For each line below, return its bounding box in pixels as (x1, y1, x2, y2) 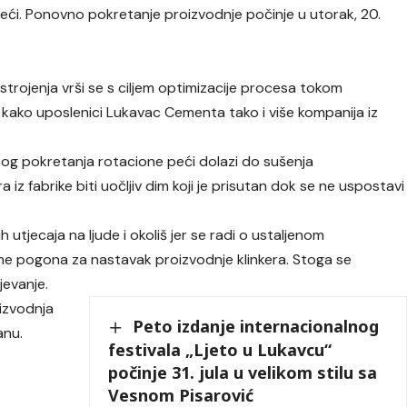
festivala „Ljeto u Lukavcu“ (108, 338, 333, 361)
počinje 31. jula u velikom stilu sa (108, 361, 378, 383)
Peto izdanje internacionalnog (133, 315, 380, 338)
